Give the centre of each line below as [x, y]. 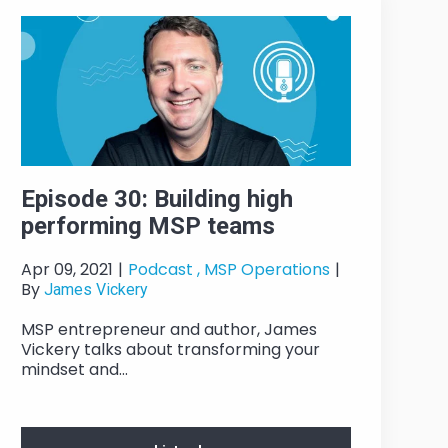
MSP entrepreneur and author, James [168, 330]
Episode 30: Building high [156, 199]
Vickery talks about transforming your [170, 350]
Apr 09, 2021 [66, 270]
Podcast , [163, 270]
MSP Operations [266, 270]
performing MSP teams [147, 226]
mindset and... [74, 370]
